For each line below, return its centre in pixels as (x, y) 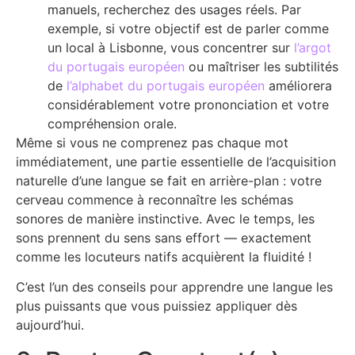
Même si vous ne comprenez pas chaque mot (152, 142)
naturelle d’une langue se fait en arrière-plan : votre (169, 180)
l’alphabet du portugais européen (166, 85)
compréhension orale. (112, 123)
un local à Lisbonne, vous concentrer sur (171, 47)
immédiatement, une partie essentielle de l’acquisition (176, 161)
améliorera (298, 85)
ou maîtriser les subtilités (261, 66)
